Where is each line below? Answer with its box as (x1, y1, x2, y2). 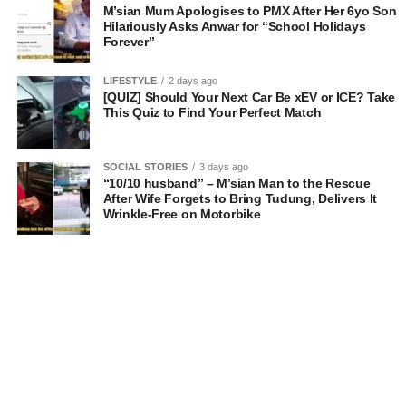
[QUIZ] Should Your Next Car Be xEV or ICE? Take (102, 90, 396, 105)
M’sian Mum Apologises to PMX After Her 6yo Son (102, 4, 397, 19)
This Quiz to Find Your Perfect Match (102, 105, 322, 121)
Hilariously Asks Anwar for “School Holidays (102, 19, 366, 34)
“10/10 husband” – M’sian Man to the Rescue (102, 176, 371, 191)
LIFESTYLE (102, 75, 157, 87)
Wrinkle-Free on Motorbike (102, 207, 261, 222)
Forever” (102, 34, 155, 50)
